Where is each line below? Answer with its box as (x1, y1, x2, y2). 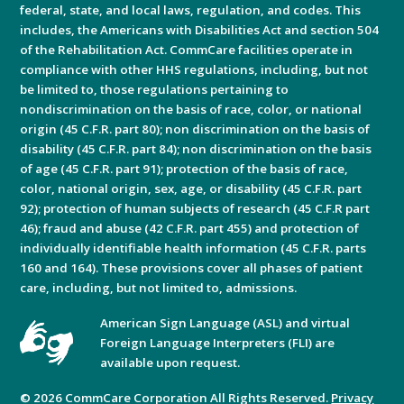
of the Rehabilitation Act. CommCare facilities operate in (20, 41, 353, 58)
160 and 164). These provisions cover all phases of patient (20, 259, 363, 276)
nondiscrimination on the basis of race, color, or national (20, 100, 363, 117)
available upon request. (100, 353, 241, 371)
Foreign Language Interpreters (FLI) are (100, 334, 335, 351)
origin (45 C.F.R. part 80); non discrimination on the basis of (20, 120, 371, 137)
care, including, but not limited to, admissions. (20, 279, 298, 296)
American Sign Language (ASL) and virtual (100, 314, 351, 331)
